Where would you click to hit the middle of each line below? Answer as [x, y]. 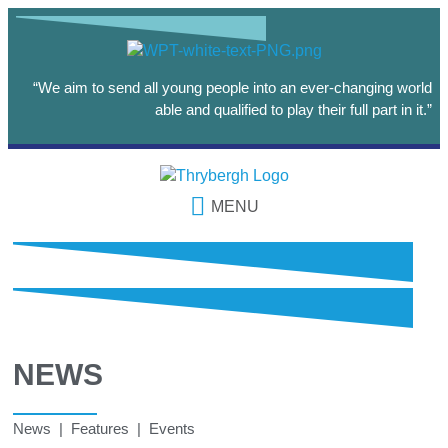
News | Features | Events [104, 428]
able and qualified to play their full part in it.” [293, 109]
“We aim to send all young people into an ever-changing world [232, 87]
